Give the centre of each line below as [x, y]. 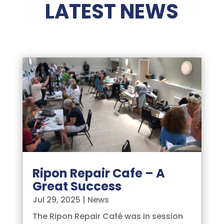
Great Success [77, 186]
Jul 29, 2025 [56, 200]
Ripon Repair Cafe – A [98, 173]
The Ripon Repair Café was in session [107, 216]
